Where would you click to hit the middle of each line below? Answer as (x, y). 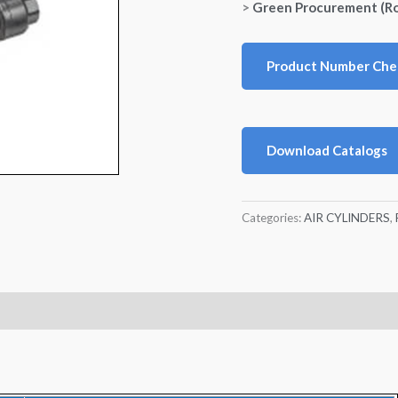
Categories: (273, 218)
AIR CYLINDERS (347, 218)
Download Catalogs (327, 150)
